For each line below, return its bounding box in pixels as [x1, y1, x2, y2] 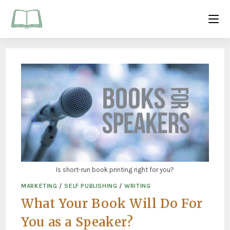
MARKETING [21, 182, 57, 190]
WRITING [124, 182, 151, 190]
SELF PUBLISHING [64, 182, 118, 190]
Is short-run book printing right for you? [56, 166, 174, 174]
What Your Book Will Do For [21, 196, 203, 212]
